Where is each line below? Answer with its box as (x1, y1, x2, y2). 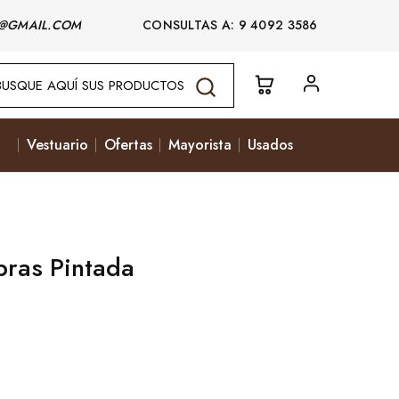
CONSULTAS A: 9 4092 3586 (85, 16, 322, 34)
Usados (247, 134, 293, 155)
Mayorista (167, 134, 232, 155)
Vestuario (26, 134, 88, 155)
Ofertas (103, 134, 152, 155)
